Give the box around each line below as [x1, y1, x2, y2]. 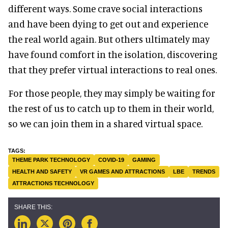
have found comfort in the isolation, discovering [8, 48, 217, 60]
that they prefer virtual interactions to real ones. [8, 63, 217, 75]
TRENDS [192, 168, 215, 175]
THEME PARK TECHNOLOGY [12, 156, 90, 163]
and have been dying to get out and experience [8, 17, 208, 30]
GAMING [132, 156, 156, 163]
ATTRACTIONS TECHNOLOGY [12, 180, 94, 186]
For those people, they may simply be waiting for [8, 87, 215, 99]
